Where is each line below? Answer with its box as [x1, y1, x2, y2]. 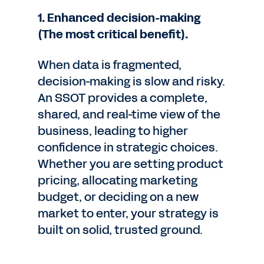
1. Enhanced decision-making [38, 9, 200, 26]
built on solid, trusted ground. [38, 222, 203, 238]
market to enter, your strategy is [38, 205, 219, 222]
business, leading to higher [38, 123, 188, 139]
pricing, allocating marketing [38, 172, 197, 189]
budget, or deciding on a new [38, 189, 199, 205]
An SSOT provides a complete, [38, 90, 207, 106]
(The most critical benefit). [38, 26, 188, 42]
